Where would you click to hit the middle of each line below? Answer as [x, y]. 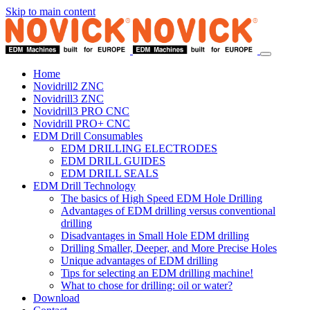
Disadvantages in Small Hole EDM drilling [155, 236]
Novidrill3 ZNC [69, 99]
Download [56, 298]
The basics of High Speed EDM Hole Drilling [162, 198]
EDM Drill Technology [84, 186]
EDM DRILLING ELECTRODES [139, 148]
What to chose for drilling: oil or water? [147, 285]
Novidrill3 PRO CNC [81, 111]
